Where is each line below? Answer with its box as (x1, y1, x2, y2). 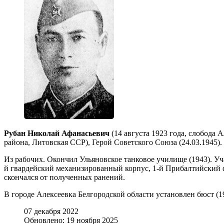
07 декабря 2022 (24, 206, 78, 215)
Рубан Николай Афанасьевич (4, 128, 109, 137)
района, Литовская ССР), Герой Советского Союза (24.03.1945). (4, 137, 222, 146)
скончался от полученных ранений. (4, 172, 125, 181)
